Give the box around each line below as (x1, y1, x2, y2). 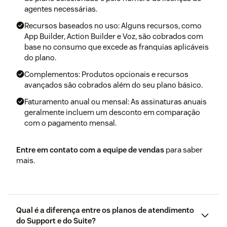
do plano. (24, 53, 56, 63)
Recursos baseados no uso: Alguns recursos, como (24, 21, 202, 31)
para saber (164, 145, 203, 155)
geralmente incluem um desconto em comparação (24, 107, 200, 118)
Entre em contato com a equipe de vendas (16, 145, 164, 155)
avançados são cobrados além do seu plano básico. (24, 80, 203, 90)
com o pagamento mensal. (24, 118, 117, 128)
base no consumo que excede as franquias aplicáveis (24, 42, 209, 52)
